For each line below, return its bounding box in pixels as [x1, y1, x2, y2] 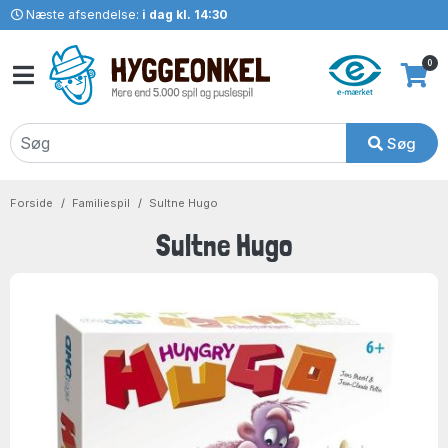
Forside [10, 196, 53, 210]
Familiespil [72, 196, 130, 210]
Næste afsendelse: [22, 7, 142, 22]
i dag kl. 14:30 [141, 7, 228, 22]
